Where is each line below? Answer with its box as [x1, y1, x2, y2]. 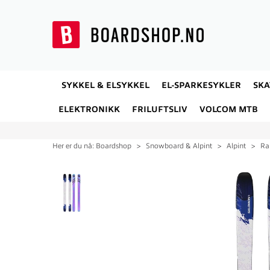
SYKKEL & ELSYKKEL [61, 81, 149, 90]
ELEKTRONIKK [58, 105, 120, 114]
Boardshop [96, 142, 131, 150]
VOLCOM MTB [199, 105, 258, 114]
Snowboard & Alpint [146, 142, 212, 150]
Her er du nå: [52, 142, 94, 150]
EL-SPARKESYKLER [162, 81, 241, 90]
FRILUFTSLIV [132, 105, 187, 114]
